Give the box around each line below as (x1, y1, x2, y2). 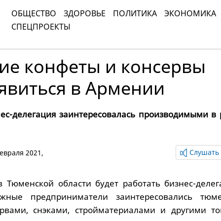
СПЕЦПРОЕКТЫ (11, 21, 71, 32)
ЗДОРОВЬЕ (64, 7, 106, 19)
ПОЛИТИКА (113, 7, 157, 19)
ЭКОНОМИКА (164, 7, 216, 19)
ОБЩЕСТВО (11, 7, 56, 19)
